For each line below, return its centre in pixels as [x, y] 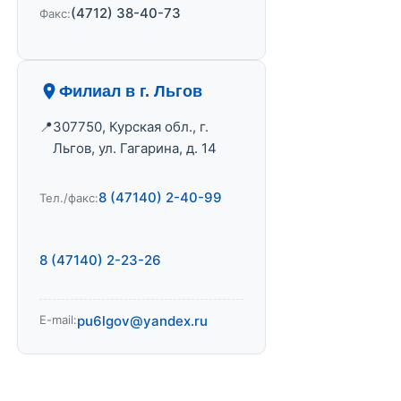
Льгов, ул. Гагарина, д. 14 [135, 148]
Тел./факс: [69, 198]
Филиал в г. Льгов [131, 91]
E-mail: [58, 320]
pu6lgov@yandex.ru [142, 321]
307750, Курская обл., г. [131, 127]
